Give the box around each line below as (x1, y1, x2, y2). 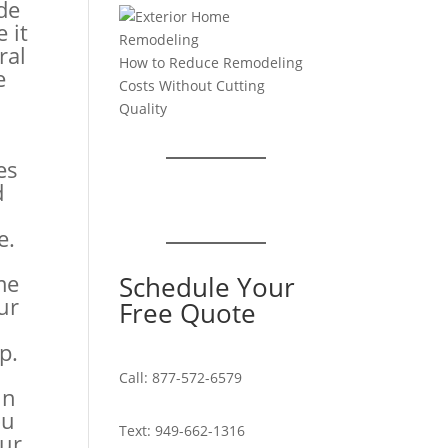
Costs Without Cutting (119, 76, 266, 95)
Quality (119, 99, 168, 118)
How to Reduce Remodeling (119, 53, 304, 72)
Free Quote (119, 295, 257, 331)
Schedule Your (119, 269, 296, 305)
